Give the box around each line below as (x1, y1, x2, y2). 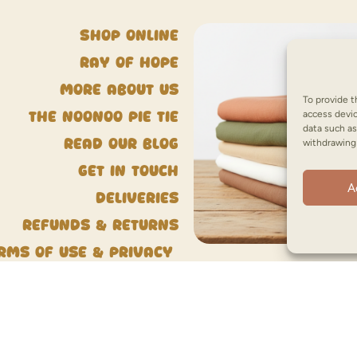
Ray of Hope (80, 55, 178, 71)
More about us (60, 82, 178, 98)
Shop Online (80, 28, 178, 44)
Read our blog (64, 136, 178, 152)
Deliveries (96, 190, 178, 206)
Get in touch (78, 163, 178, 179)
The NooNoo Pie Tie (29, 109, 178, 125)
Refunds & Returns (22, 218, 178, 233)
